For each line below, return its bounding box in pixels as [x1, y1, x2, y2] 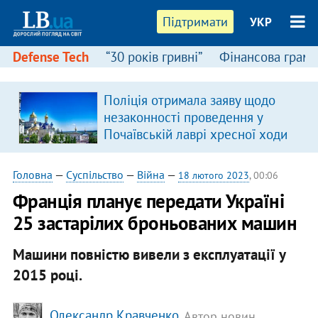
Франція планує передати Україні [12, 189, 285, 213]
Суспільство [65, 168, 124, 182]
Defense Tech [12, 48, 89, 65]
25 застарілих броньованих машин [12, 211, 297, 235]
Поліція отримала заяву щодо [103, 92, 275, 109]
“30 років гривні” [105, 48, 202, 65]
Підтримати [163, 13, 229, 30]
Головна [12, 168, 53, 182]
